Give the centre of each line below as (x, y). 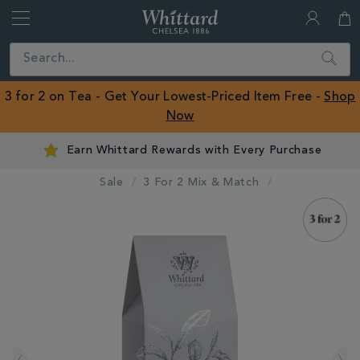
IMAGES (35, 205)
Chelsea (238, 56)
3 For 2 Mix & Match (201, 183)
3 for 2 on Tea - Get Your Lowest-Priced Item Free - (164, 97)
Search (335, 52)
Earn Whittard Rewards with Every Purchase (194, 151)
